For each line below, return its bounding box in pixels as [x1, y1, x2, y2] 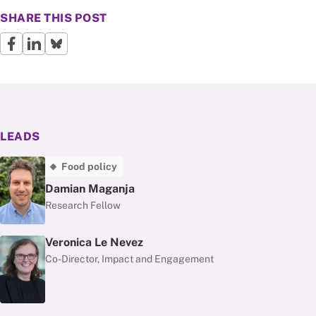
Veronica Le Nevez [45, 236, 143, 249]
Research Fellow [45, 200, 121, 211]
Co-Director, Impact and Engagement [45, 253, 214, 265]
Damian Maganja [45, 182, 135, 195]
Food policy [61, 161, 117, 172]
